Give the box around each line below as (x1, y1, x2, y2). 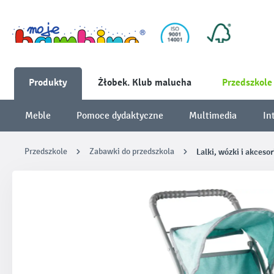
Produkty (29, 76, 67, 89)
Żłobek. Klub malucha (98, 76, 191, 89)
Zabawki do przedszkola (89, 146, 174, 157)
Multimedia (189, 109, 237, 121)
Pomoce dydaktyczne (76, 109, 164, 121)
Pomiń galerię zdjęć (30, 189, 101, 199)
